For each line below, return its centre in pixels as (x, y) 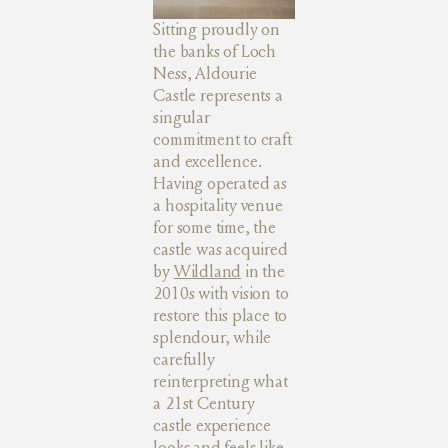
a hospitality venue (218, 205)
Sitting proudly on (216, 29)
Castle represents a (218, 95)
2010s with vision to (221, 293)
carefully (184, 359)
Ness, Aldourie (205, 73)
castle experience (212, 425)
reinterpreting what (220, 381)
